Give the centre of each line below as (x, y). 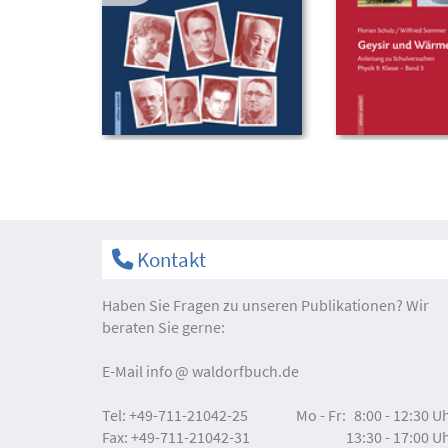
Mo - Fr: (321, 414)
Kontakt (169, 259)
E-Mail (124, 370)
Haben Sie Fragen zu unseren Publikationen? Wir (265, 304)
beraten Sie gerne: (163, 326)
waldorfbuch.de (245, 370)
